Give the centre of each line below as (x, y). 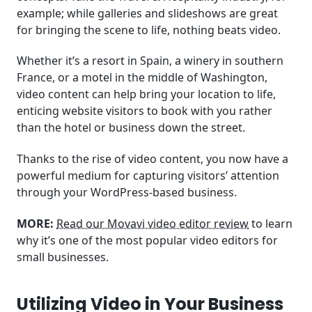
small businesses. (63, 257)
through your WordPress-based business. (127, 193)
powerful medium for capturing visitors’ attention (148, 176)
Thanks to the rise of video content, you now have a (153, 159)
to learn (271, 223)
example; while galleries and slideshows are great (147, 13)
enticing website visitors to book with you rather (145, 111)
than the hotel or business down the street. (132, 128)
